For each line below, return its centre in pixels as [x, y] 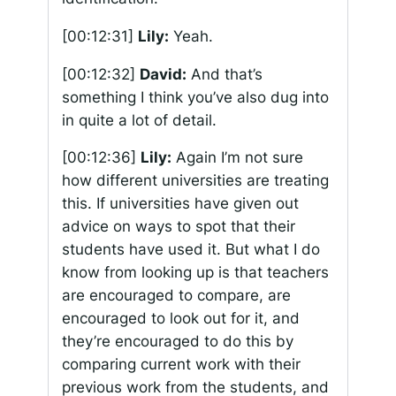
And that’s [224, 74]
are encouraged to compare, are [176, 296]
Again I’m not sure [237, 158]
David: [163, 74]
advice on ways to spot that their [178, 227]
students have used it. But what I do [190, 250]
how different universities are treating [195, 181]
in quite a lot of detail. [139, 120]
